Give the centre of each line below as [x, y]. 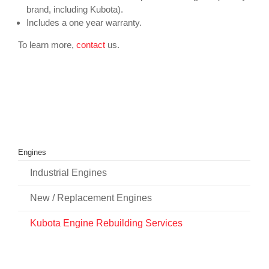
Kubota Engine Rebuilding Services [106, 223]
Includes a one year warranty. [84, 23]
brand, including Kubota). [74, 10]
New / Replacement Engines [91, 198]
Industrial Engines [68, 172]
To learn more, [47, 45]
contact [90, 45]
